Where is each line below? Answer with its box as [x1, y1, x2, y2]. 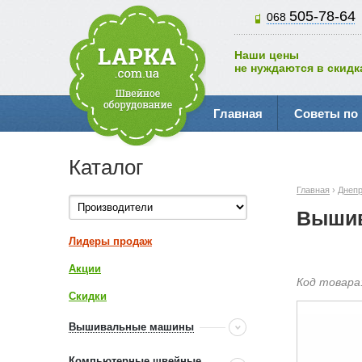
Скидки [69, 290, 107, 302]
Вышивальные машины [69, 321, 194, 333]
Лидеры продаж [69, 235, 152, 247]
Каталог [69, 155, 143, 179]
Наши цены [234, 48, 299, 61]
